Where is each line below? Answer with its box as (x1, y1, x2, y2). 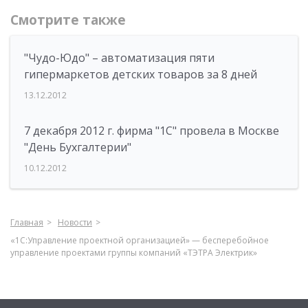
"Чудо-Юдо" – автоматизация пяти (24, 50, 214, 65)
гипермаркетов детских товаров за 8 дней (24, 67, 257, 82)
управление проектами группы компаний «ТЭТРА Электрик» (10, 247, 257, 258)
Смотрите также (10, 11, 126, 29)
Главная (10, 217, 43, 228)
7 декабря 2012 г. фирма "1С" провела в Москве (24, 123, 279, 138)
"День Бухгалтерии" (24, 140, 131, 155)
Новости (58, 217, 92, 228)
